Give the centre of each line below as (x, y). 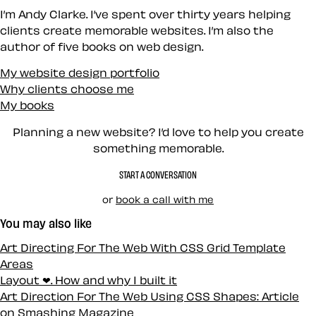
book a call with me (165, 200)
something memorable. (158, 148)
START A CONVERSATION (158, 175)
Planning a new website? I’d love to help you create (158, 132)
